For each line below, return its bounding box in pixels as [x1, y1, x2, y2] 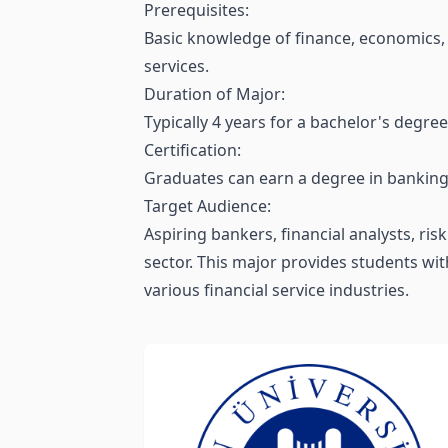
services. [144, 55, 209, 78]
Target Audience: [144, 195, 271, 218]
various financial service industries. [144, 279, 409, 302]
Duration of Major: [144, 83, 285, 106]
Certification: [144, 139, 241, 162]
